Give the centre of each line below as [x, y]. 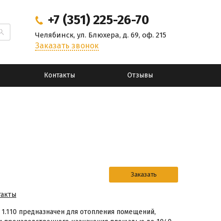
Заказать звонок [67, 46]
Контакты [59, 75]
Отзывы [140, 75]
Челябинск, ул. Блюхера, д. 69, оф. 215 [101, 35]
